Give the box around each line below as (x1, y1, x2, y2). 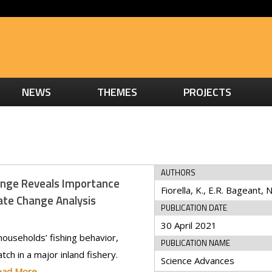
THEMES (97, 84, 137, 100)
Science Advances (161, 254, 235, 267)
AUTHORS (161, 166, 196, 178)
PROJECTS (183, 84, 231, 100)
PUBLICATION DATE (161, 202, 228, 214)
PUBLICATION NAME (161, 237, 231, 249)
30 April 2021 (161, 219, 217, 231)
